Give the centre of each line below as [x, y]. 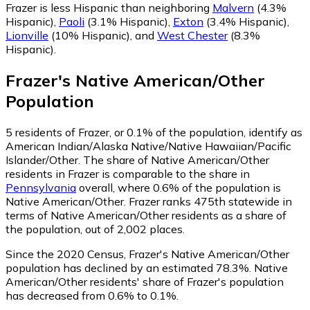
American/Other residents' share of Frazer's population [145, 281]
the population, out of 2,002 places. [95, 229]
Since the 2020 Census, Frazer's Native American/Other [147, 254]
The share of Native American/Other [176, 159]
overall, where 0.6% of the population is [179, 187]
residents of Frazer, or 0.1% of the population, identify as [157, 132]
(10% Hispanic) [89, 36]
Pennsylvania [41, 187]
